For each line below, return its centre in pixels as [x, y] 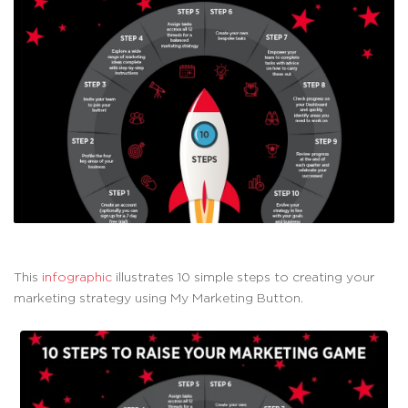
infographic [77, 277]
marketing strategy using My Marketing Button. [158, 298]
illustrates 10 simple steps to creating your [243, 277]
